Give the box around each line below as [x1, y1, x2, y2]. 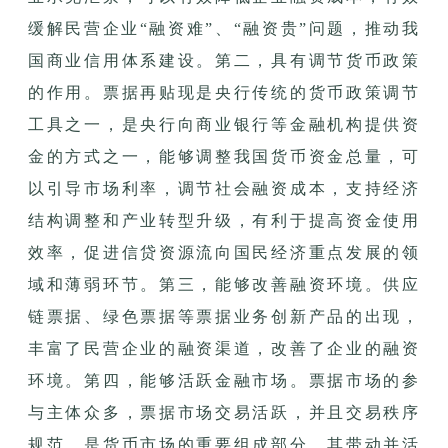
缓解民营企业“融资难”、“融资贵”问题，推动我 [28, 19, 420, 37]
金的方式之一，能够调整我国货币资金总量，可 [28, 147, 420, 165]
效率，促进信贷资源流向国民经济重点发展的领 [28, 243, 420, 261]
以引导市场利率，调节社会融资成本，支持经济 [28, 179, 420, 197]
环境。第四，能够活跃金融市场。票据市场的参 [28, 371, 420, 389]
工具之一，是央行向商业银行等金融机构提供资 [28, 115, 420, 133]
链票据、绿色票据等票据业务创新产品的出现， [28, 307, 420, 325]
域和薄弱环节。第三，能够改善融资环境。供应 [28, 275, 420, 293]
